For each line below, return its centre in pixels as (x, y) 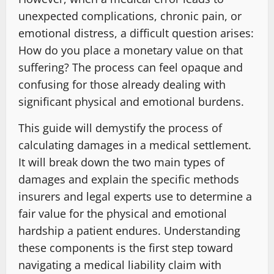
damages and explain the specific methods (129, 180)
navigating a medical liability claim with (120, 265)
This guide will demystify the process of (120, 128)
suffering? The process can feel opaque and (131, 68)
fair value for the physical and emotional (123, 214)
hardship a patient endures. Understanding (129, 231)
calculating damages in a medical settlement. (135, 145)
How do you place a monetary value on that (131, 50)
